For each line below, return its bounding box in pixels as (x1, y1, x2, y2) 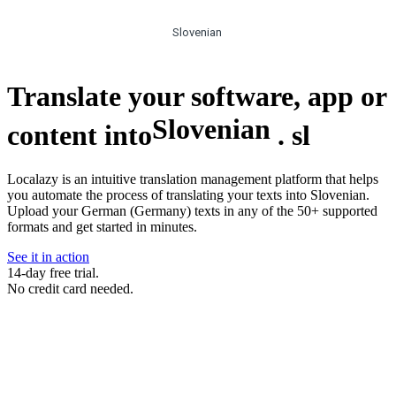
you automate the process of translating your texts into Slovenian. (7, 187, 369, 203)
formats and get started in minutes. (7, 219, 197, 235)
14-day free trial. (7, 265, 99, 281)
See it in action (7, 249, 89, 265)
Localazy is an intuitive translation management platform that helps (7, 171, 378, 187)
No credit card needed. (7, 281, 133, 297)
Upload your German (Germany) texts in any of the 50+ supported (7, 203, 377, 219)
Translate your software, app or (7, 80, 386, 112)
